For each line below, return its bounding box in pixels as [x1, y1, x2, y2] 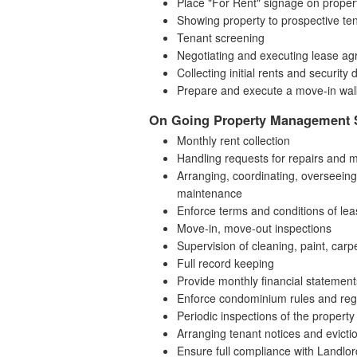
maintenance [177, 185, 242, 202]
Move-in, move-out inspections [177, 220, 331, 237]
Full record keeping [177, 255, 274, 272]
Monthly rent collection [177, 132, 290, 149]
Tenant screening [177, 29, 265, 46]
